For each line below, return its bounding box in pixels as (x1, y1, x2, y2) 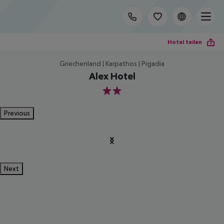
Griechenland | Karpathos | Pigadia (59, 59, 164, 67)
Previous (4, 109, 30, 117)
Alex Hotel (88, 70, 135, 81)
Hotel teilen (167, 38, 202, 45)
